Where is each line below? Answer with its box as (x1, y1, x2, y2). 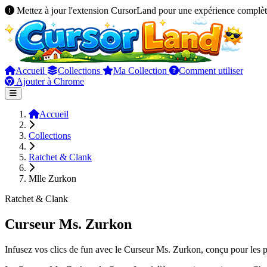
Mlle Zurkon (29, 173, 76, 184)
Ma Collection (113, 66, 169, 76)
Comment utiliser (179, 66, 243, 76)
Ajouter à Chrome (14, 76, 84, 86)
